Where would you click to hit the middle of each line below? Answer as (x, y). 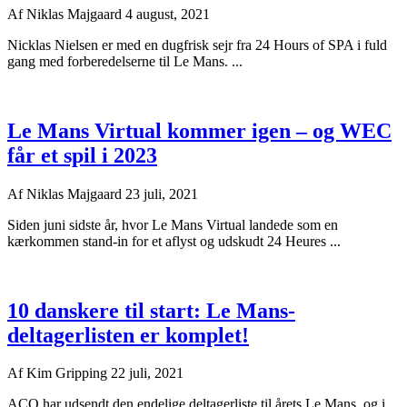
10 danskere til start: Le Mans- (151, 310)
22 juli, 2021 (147, 373)
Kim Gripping (69, 373)
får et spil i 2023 (82, 155)
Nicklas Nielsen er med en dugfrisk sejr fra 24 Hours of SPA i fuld (197, 45)
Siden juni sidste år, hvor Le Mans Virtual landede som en (173, 224)
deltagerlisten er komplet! (128, 335)
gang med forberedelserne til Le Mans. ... (125, 61)
